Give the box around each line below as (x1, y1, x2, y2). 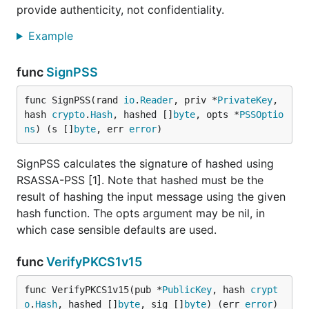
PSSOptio (239, 109, 283, 120)
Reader (140, 94, 173, 106)
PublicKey (162, 284, 212, 295)
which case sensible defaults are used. (17, 223, 217, 237)
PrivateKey (217, 94, 272, 106)
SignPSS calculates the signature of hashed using (17, 157, 274, 170)
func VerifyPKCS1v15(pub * (24, 284, 162, 295)
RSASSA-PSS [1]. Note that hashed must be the (17, 173, 263, 187)
